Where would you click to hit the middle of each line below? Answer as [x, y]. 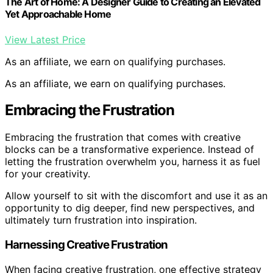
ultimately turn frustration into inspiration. [101, 220]
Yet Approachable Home [58, 14]
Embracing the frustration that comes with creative [123, 137]
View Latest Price [45, 39]
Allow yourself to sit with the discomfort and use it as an [136, 196]
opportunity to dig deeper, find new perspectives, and [130, 208]
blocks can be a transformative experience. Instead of [129, 150]
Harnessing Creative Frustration [86, 245]
